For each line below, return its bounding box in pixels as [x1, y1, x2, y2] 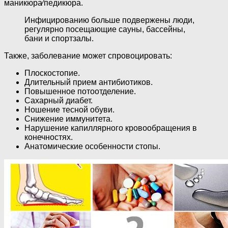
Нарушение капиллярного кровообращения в [24, 123, 197, 132]
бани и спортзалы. [24, 34, 94, 43]
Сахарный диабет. [24, 96, 93, 105]
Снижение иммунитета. [24, 114, 112, 123]
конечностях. [24, 132, 73, 141]
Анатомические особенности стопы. [24, 141, 160, 151]
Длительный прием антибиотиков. [24, 77, 153, 87]
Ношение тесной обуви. [24, 105, 115, 114]
